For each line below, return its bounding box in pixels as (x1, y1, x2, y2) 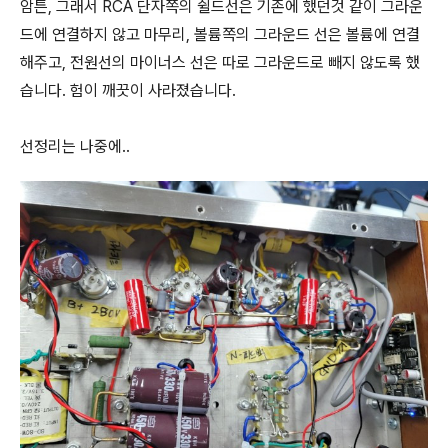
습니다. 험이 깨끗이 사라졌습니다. (20, 81, 240, 100)
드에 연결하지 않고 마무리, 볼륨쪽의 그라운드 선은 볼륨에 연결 (20, 25, 420, 44)
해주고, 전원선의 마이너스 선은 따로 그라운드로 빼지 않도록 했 (20, 53, 420, 72)
